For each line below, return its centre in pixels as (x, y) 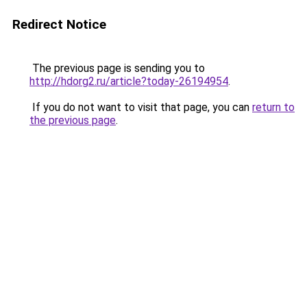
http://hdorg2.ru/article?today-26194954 (129, 81)
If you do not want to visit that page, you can (141, 107)
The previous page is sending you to (117, 68)
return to (273, 107)
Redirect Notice (59, 24)
